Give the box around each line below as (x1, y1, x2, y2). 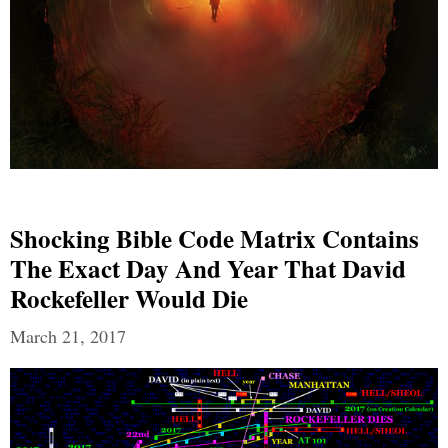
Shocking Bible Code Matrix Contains (10, 219, 419, 257)
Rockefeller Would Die (10, 279, 248, 317)
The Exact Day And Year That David (10, 249, 406, 287)
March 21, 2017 (10, 323, 126, 348)
